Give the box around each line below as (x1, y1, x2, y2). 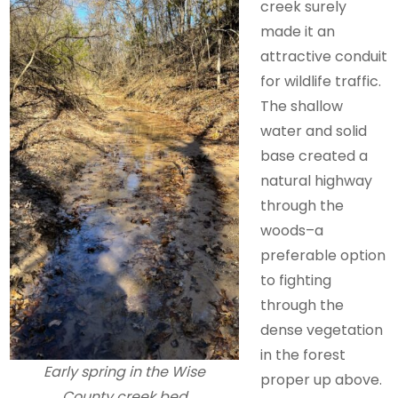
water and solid (260, 121, 368, 142)
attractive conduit (260, 46, 388, 68)
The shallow (260, 96, 344, 117)
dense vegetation (260, 320, 384, 341)
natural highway (260, 171, 373, 192)
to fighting (260, 270, 332, 291)
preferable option (260, 245, 386, 267)
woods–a (260, 220, 324, 242)
